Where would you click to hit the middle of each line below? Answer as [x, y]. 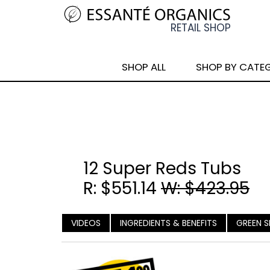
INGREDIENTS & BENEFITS [168, 223]
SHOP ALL [143, 67]
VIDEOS [86, 223]
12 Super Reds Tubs [162, 168]
